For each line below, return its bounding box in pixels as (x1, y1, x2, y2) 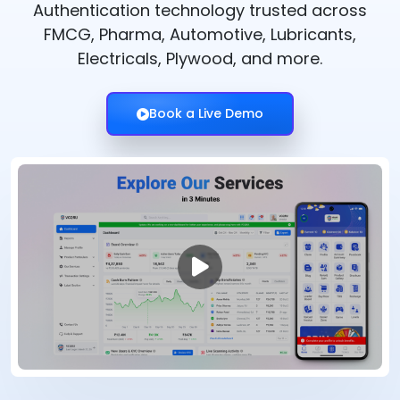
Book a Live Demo (149, 104, 263, 122)
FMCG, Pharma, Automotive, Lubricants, (44, 23, 356, 46)
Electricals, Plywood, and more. (78, 47, 322, 70)
